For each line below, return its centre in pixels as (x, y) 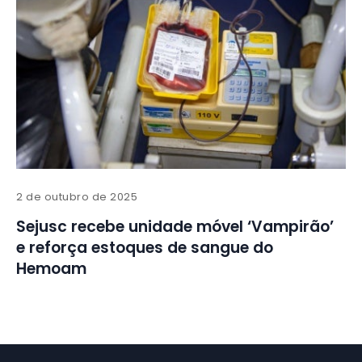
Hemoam (51, 269)
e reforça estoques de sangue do (145, 248)
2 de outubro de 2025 (77, 197)
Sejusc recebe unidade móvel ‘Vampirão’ (175, 227)
